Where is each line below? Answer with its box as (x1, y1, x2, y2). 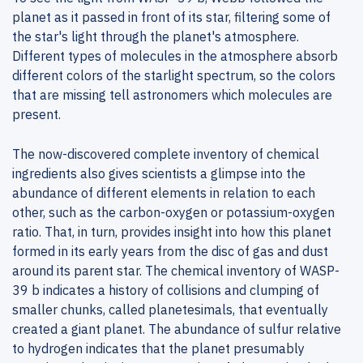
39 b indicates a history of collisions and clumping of (12, 282, 319, 298)
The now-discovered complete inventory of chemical (12, 146, 319, 162)
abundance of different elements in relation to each (12, 185, 315, 201)
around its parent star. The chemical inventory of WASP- (12, 263, 340, 279)
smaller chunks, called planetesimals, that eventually (12, 301, 328, 318)
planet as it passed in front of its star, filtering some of (12, 9, 331, 25)
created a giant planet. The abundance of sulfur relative (12, 321, 341, 337)
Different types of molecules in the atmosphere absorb (12, 48, 338, 64)
